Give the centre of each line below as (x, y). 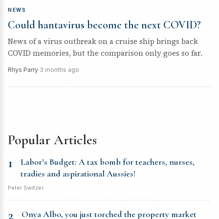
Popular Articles (52, 140)
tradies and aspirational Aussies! (78, 174)
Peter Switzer (26, 188)
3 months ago (59, 70)
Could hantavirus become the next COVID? (104, 25)
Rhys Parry (23, 70)
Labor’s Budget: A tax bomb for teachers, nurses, (108, 162)
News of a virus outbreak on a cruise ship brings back (103, 41)
